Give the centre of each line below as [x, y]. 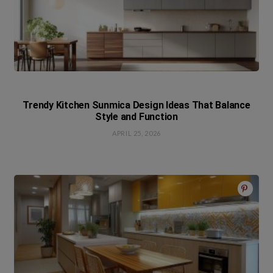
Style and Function [136, 117]
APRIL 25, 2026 [136, 133]
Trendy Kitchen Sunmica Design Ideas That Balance [136, 105]
